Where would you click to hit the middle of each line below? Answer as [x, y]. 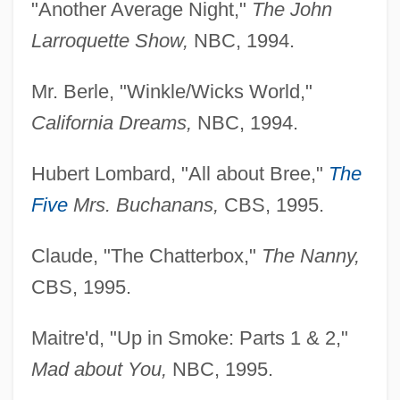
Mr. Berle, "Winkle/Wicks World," [171, 91]
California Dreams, [111, 122]
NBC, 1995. [220, 369]
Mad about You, [99, 369]
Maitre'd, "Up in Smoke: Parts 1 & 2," [189, 337]
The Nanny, [310, 255]
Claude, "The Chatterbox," [146, 255]
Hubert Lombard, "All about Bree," [179, 173]
